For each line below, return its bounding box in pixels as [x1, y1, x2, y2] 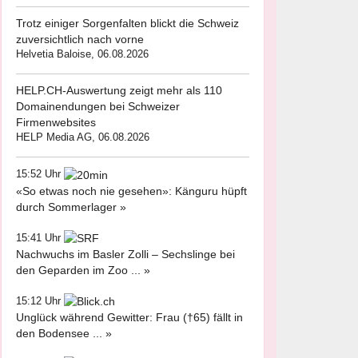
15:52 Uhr [16, 168, 64, 181]
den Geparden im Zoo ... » [16, 263, 150, 276]
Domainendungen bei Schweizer [16, 100, 180, 113]
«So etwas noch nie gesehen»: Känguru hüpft [16, 184, 247, 197]
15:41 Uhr [16, 231, 64, 244]
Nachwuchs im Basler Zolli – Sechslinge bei [16, 247, 235, 261]
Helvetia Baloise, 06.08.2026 [16, 48, 149, 61]
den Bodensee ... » [16, 327, 112, 340]
